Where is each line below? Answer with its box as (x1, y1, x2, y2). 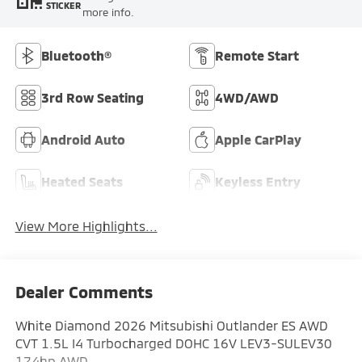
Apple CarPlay (215, 132, 301, 148)
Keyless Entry (215, 174, 301, 190)
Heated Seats (40, 174, 123, 190)
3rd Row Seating (40, 90, 144, 106)
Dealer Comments (15, 282, 153, 302)
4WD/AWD (215, 90, 279, 106)
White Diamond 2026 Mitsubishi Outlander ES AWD (15, 318, 328, 334)
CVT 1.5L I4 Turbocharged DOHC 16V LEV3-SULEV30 (15, 335, 332, 351)
